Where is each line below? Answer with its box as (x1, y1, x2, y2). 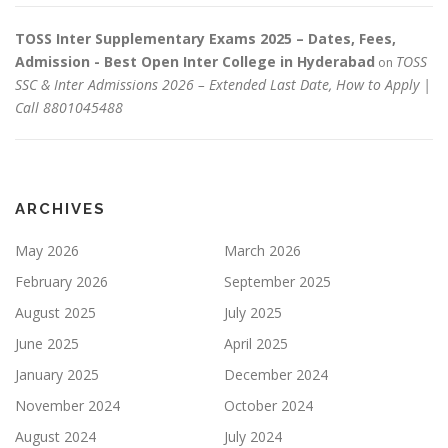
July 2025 (224, 302, 282, 322)
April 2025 (224, 333, 288, 353)
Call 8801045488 (15, 97, 123, 117)
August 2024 (15, 426, 96, 446)
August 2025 (15, 302, 96, 322)
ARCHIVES (15, 199, 106, 218)
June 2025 (15, 333, 79, 353)
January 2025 (15, 364, 99, 384)
